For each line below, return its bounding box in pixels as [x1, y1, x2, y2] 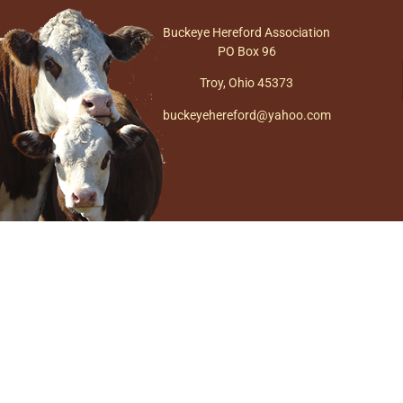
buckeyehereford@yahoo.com [162, 107, 331, 122]
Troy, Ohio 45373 [200, 76, 294, 91]
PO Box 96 [217, 44, 276, 58]
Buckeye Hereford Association [163, 25, 331, 40]
